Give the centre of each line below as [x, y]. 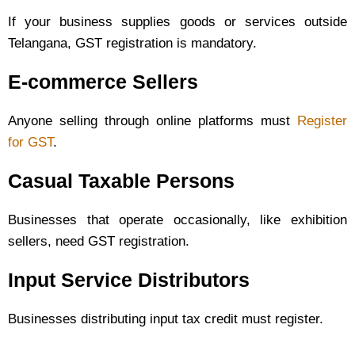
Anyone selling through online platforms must [153, 120]
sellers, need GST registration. [99, 241]
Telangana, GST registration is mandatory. [132, 43]
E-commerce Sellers [103, 81]
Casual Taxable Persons [121, 180]
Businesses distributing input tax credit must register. [166, 319]
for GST [31, 142]
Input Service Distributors [129, 279]
